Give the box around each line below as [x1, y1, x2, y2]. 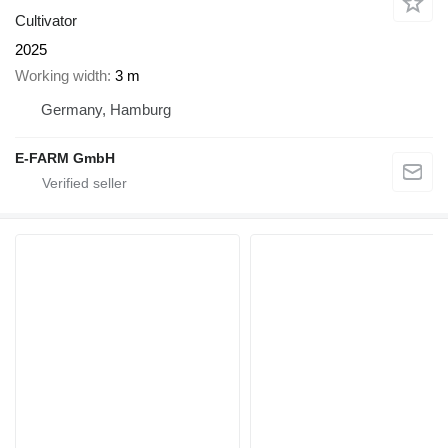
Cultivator [15, 11, 77, 29]
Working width [15, 67, 107, 85]
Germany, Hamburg [41, 101, 171, 119]
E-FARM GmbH [15, 150, 115, 167]
